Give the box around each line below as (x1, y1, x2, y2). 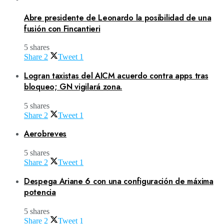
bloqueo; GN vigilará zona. (24, 80, 122, 92)
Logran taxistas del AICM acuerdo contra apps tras (24, 69, 208, 81)
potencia (24, 186, 56, 198)
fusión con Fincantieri (24, 22, 100, 34)
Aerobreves (24, 128, 66, 140)
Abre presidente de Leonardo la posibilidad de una (24, 11, 211, 23)
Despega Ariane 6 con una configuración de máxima (24, 175, 213, 187)
